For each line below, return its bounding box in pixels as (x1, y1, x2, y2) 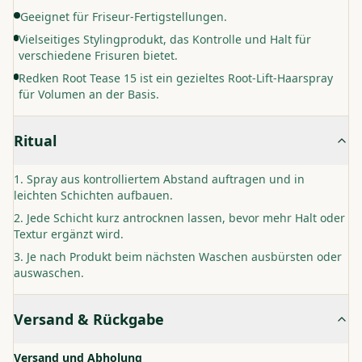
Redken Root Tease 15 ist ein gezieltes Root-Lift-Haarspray (18, 70, 333, 86)
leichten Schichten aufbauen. (14, 187, 173, 203)
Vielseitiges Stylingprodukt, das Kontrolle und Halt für (18, 32, 311, 47)
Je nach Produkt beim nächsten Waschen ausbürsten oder (27, 249, 342, 264)
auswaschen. (14, 265, 84, 280)
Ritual (14, 131, 57, 150)
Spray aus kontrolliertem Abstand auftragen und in (27, 171, 305, 187)
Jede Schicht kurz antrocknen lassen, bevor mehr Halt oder (27, 210, 345, 225)
